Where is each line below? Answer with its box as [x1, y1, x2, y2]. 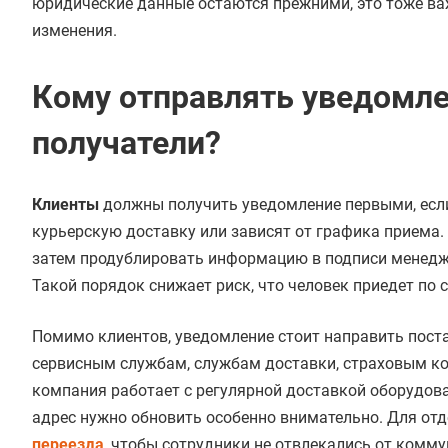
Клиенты [32, 195, 99, 214]
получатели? [32, 124, 221, 162]
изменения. [32, 21, 117, 40]
